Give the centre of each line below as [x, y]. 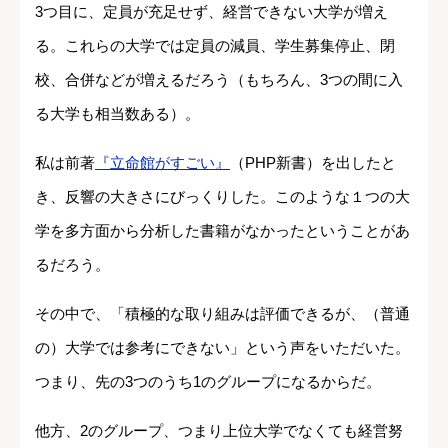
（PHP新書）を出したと [313, 162]
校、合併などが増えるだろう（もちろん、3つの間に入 [219, 79]
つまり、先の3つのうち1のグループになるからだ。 [208, 381]
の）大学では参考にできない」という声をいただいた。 [222, 347]
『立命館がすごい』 [162, 162]
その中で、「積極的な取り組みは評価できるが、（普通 [222, 313]
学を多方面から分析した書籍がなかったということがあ [222, 230]
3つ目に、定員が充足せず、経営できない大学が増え [211, 11]
